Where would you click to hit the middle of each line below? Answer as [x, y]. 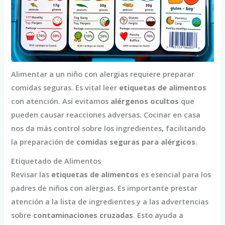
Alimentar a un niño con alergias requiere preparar [103, 74]
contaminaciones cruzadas [83, 215]
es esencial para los [175, 174]
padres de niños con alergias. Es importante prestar [104, 188]
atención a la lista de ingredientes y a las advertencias [110, 201]
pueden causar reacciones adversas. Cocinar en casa [106, 115]
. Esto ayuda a [158, 215]
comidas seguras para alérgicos [136, 142]
